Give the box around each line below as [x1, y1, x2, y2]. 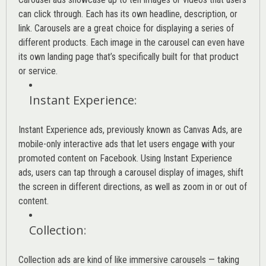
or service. [18, 65, 58, 77]
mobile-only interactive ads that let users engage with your [18, 138, 235, 150]
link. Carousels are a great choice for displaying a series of [18, 22, 234, 34]
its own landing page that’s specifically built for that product [18, 50, 239, 62]
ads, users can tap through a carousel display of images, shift [18, 166, 243, 178]
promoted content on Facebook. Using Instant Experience [18, 152, 232, 164]
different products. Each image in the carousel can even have [18, 36, 245, 48]
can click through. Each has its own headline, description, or [18, 8, 237, 20]
